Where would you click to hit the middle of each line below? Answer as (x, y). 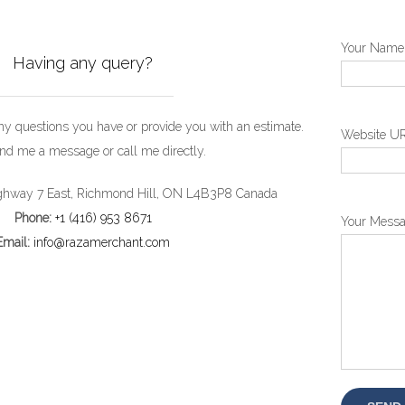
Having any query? (83, 63)
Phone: (33, 218)
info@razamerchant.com (102, 242)
